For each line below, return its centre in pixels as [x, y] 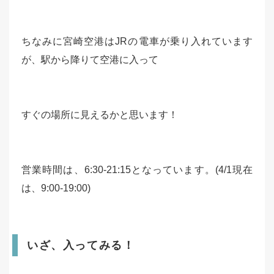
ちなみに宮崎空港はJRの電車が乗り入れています [137, 41]
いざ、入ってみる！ [81, 245]
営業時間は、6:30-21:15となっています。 [118, 169]
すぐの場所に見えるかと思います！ [100, 114]
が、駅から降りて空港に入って [90, 59]
